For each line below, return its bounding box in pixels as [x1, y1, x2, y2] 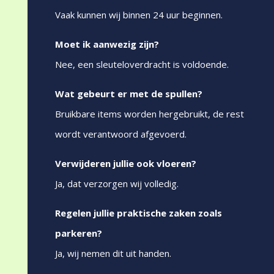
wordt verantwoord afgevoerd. [54, 128, 187, 141]
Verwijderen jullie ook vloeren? [54, 157, 196, 170]
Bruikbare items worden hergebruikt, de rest [54, 108, 244, 120]
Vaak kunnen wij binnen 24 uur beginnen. [54, 9, 223, 21]
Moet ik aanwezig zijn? [54, 38, 159, 51]
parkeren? [54, 227, 102, 240]
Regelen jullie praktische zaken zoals [54, 207, 222, 220]
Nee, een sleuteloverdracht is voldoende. [54, 58, 229, 71]
